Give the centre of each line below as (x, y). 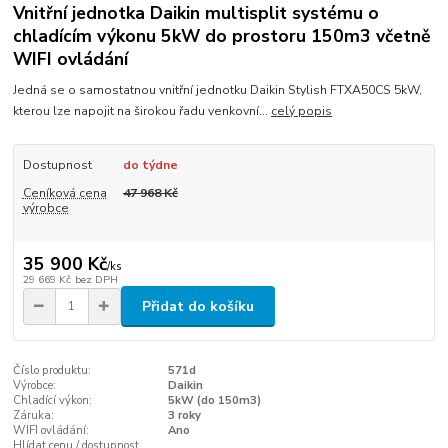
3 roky (184, 416)
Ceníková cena (64, 192)
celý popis (302, 110)
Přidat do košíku (198, 306)
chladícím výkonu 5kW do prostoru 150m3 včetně (222, 36)
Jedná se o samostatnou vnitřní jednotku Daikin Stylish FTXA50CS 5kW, (218, 89)
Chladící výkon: (53, 401)
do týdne (150, 164)
